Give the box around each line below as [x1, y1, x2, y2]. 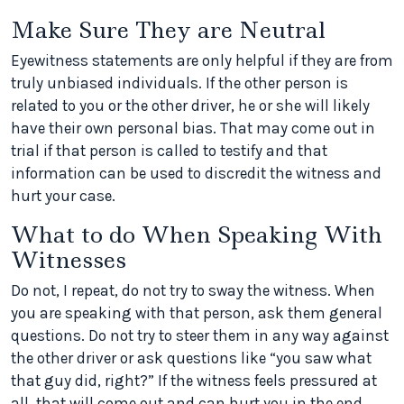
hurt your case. [11, 187, 115, 206]
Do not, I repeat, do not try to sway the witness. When [11, 281, 375, 300]
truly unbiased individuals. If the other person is [11, 74, 348, 93]
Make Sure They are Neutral [11, 14, 326, 46]
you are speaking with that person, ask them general [11, 304, 382, 323]
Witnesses [11, 244, 126, 276]
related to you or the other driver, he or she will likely [11, 96, 370, 115]
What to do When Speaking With [11, 219, 382, 251]
